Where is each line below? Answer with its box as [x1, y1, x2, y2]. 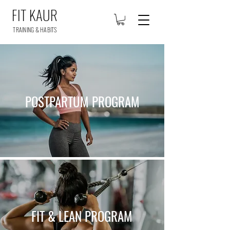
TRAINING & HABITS [13, 25, 57, 34]
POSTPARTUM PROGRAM [25, 91, 140, 111]
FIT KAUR [12, 5, 58, 25]
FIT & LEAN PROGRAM [31, 206, 132, 225]
